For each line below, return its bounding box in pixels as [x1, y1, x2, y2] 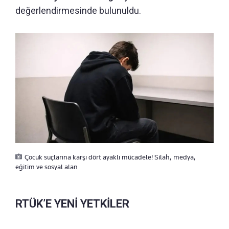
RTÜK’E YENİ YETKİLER [15, 197, 129, 211]
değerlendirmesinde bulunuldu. [15, 5, 141, 16]
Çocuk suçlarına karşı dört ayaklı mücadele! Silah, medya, [25, 153, 196, 162]
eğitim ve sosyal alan [15, 163, 78, 171]
